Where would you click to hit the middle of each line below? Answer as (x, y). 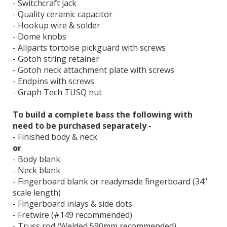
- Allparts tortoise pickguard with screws (89, 48)
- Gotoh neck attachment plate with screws (93, 70)
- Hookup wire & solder (56, 26)
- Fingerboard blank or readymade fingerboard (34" (110, 182)
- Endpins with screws (53, 81)
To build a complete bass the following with (103, 115)
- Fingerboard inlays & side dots (72, 204)
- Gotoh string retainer (56, 59)
